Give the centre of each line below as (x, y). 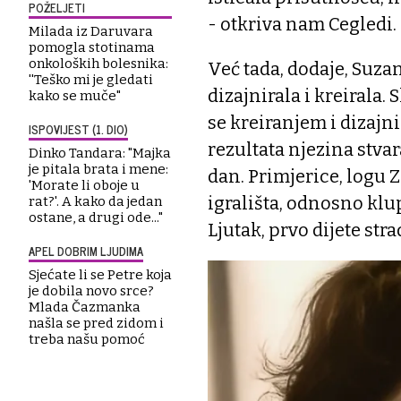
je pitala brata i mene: (98, 169)
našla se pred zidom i (96, 323)
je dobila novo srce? (91, 290)
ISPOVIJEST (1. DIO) (78, 129)
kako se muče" (75, 95)
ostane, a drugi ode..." (96, 217)
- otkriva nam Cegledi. (302, 24)
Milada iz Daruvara (91, 31)
